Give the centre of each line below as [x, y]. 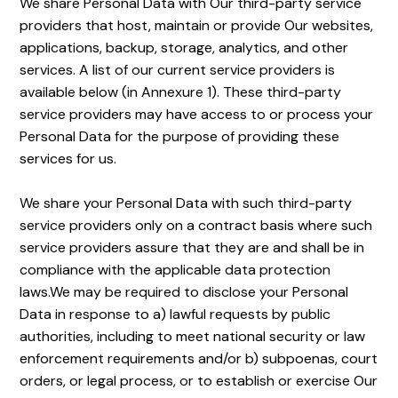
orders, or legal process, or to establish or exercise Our [199, 381]
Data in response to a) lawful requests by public [175, 314]
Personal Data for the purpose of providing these [180, 136]
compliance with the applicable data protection [175, 270]
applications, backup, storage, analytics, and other [184, 48]
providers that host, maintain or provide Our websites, [197, 25]
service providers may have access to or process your [197, 114]
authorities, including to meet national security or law [193, 336]
